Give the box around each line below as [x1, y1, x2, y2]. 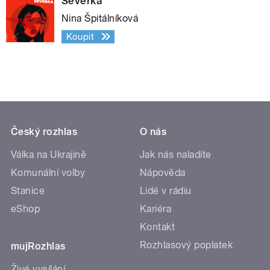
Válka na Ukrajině [11, 148, 87, 160]
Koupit [66, 31, 95, 42]
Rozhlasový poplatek [140, 239, 233, 251]
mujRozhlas [11, 240, 66, 252]
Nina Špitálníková [61, 12, 139, 24]
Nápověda [140, 166, 186, 178]
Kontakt [140, 221, 175, 233]
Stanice [11, 184, 45, 196]
